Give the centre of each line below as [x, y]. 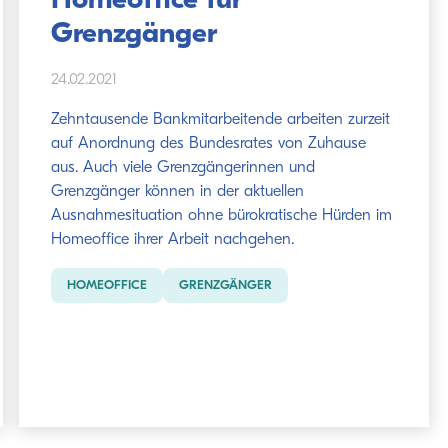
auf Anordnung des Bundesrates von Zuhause [208, 144]
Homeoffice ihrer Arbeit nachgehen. [172, 240]
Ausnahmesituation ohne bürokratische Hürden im [221, 216]
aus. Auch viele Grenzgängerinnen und [182, 168]
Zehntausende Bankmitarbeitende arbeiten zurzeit [220, 120]
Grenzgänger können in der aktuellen [177, 192]
